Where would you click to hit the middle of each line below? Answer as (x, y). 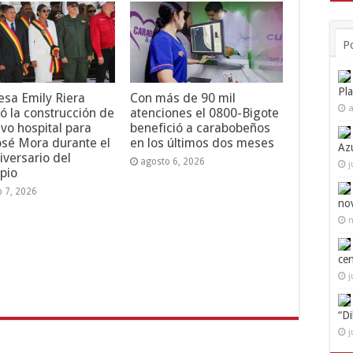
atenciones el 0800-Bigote (204, 113)
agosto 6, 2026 (172, 161)
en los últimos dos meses (202, 143)
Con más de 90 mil (182, 98)
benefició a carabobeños (200, 128)
